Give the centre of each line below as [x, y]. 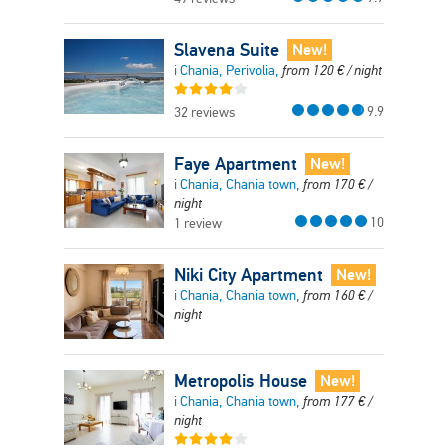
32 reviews [204, 112]
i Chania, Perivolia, [228, 70]
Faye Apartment [235, 163]
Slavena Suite [226, 49]
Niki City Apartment [248, 274]
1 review [198, 223]
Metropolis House [240, 380]
